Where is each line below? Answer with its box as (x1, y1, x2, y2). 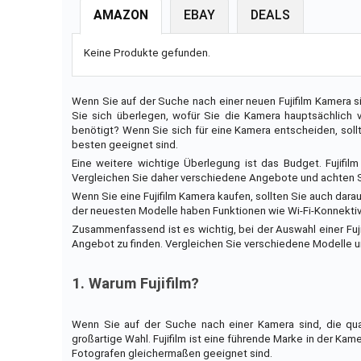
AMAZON (93, 6, 148, 23)
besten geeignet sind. (71, 139, 178, 151)
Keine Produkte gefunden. (84, 46, 211, 59)
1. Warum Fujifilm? (71, 275, 199, 293)
